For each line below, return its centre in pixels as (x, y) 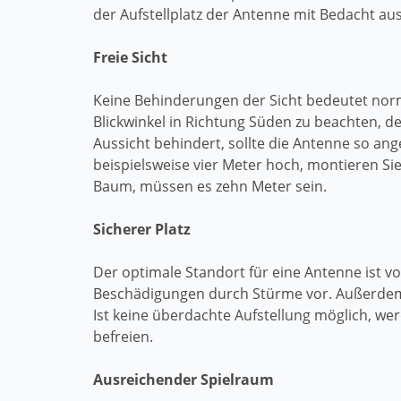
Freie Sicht (130, 57)
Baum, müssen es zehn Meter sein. (210, 186)
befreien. (123, 337)
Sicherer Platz (142, 229)
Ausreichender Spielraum (183, 380)
